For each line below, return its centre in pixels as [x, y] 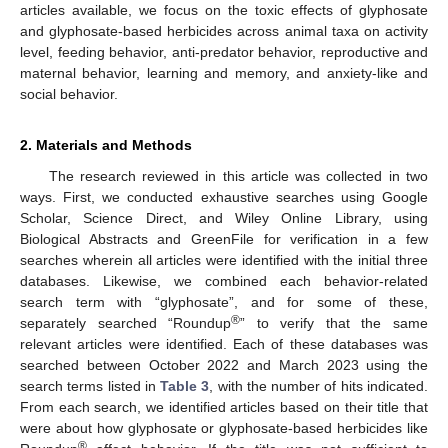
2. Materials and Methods [106, 144]
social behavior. [69, 93]
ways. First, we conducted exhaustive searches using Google [224, 196]
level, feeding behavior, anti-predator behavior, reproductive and [224, 51]
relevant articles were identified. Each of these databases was [224, 343]
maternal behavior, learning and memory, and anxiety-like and [224, 72]
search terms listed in [90, 385]
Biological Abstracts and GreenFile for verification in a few [224, 238]
